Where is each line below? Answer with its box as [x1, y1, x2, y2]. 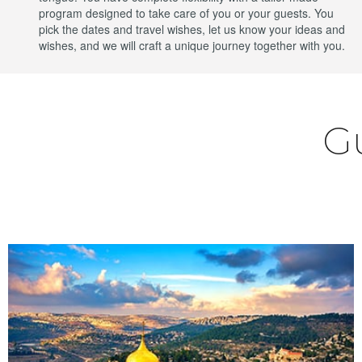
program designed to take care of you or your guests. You [39, 5, 335, 21]
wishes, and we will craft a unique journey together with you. [39, 37, 346, 53]
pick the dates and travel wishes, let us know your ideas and [39, 21, 346, 37]
